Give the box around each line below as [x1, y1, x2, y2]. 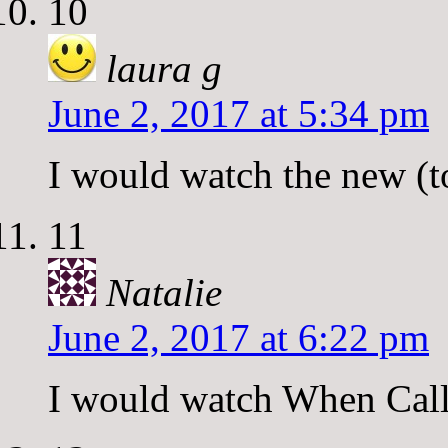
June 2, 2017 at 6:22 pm [48, 315, 429, 359]
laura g [106, 46, 222, 90]
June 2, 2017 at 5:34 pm [48, 91, 429, 135]
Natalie [106, 270, 222, 314]
